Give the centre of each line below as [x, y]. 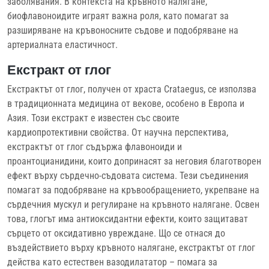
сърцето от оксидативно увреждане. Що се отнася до [116, 233]
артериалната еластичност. [62, 44]
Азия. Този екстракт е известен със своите [93, 118]
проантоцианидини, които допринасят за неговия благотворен [134, 161]
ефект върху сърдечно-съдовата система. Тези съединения [128, 175]
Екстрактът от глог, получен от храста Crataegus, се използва [132, 89]
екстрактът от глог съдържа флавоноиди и [95, 147]
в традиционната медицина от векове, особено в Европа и [126, 103]
